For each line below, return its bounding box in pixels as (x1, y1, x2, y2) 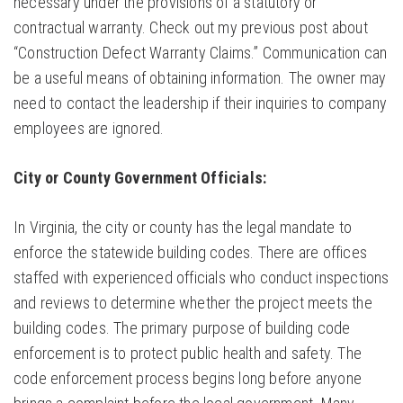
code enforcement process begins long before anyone (13, 369, 363, 389)
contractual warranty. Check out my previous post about (13, 18, 368, 38)
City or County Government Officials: (13, 168, 267, 188)
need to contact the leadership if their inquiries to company (13, 94, 388, 113)
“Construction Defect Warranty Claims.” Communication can (13, 43, 388, 63)
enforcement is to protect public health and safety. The (13, 344, 363, 363)
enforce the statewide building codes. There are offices (13, 243, 368, 263)
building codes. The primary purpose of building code (13, 318, 351, 338)
